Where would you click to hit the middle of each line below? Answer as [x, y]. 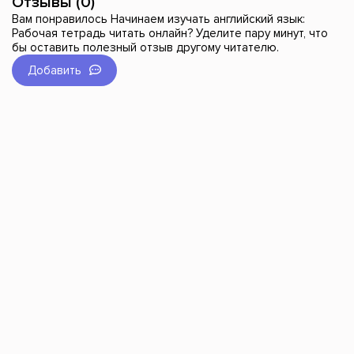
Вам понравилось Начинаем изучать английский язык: [158, 19]
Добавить [55, 71]
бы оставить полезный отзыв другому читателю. [145, 48]
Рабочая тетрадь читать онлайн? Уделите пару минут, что [170, 34]
